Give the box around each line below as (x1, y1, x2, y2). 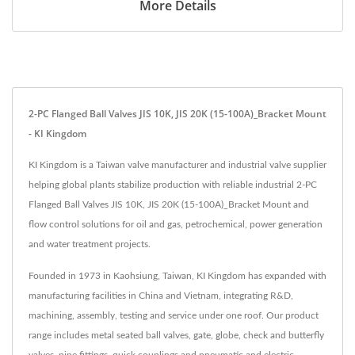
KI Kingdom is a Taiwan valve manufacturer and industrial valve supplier (29, 159, 326, 170)
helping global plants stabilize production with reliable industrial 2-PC (29, 179, 317, 189)
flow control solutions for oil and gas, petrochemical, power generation (29, 219, 323, 229)
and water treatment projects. (29, 239, 151, 249)
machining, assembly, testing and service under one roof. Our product (29, 310, 319, 320)
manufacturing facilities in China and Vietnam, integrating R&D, (29, 290, 293, 300)
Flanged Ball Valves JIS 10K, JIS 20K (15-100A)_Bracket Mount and (29, 199, 309, 209)
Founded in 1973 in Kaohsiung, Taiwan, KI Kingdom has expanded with (29, 270, 326, 281)
